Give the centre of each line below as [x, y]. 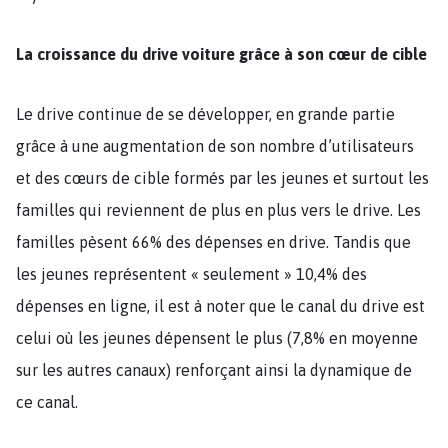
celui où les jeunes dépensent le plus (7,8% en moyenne [217, 337]
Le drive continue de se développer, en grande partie [205, 113]
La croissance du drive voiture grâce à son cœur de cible [221, 53]
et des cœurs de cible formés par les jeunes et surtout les [222, 177]
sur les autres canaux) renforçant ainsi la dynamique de [214, 369]
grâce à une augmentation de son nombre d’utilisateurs [215, 145]
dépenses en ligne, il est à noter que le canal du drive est [220, 305]
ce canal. [47, 401]
